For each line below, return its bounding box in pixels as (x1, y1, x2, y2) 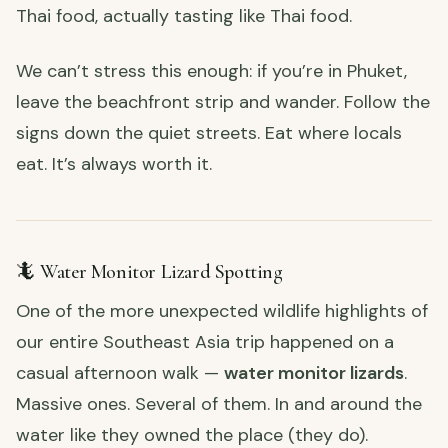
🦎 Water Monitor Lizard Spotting (16, 260, 283, 285)
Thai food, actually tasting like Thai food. (16, 4, 352, 29)
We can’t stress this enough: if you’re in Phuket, (16, 59, 407, 84)
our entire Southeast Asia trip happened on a (16, 330, 394, 355)
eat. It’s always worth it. (16, 152, 212, 177)
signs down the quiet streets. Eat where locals (16, 121, 402, 146)
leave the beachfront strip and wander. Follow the (16, 90, 430, 115)
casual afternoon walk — (16, 361, 224, 386)
